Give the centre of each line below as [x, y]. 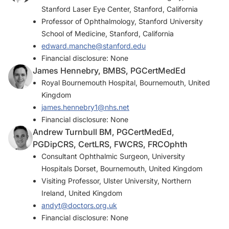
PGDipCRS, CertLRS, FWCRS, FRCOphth [110, 144]
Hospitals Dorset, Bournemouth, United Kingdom [122, 168]
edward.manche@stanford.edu [94, 46]
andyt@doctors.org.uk [79, 205]
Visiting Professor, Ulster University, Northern [116, 181]
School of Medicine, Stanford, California [108, 33]
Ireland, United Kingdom [82, 193]
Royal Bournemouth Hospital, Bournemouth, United [126, 83]
